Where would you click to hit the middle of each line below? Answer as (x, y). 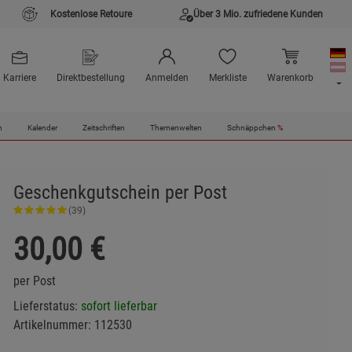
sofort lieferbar (119, 306)
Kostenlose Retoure (91, 14)
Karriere (19, 78)
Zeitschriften (103, 128)
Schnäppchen (252, 128)
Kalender (42, 128)
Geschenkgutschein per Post (120, 192)
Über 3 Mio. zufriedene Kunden (258, 14)
